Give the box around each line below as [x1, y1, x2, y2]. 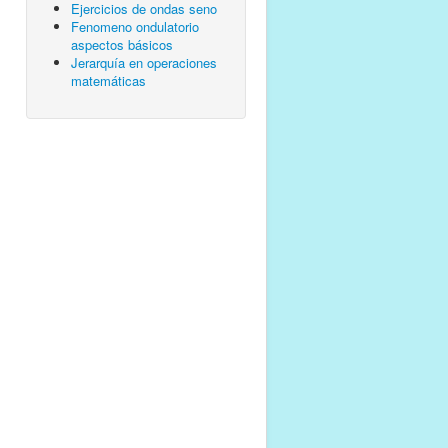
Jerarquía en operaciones [71, 52, 217, 72]
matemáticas [71, 70, 146, 90]
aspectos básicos [71, 34, 173, 54]
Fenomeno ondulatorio [71, 16, 199, 36]
